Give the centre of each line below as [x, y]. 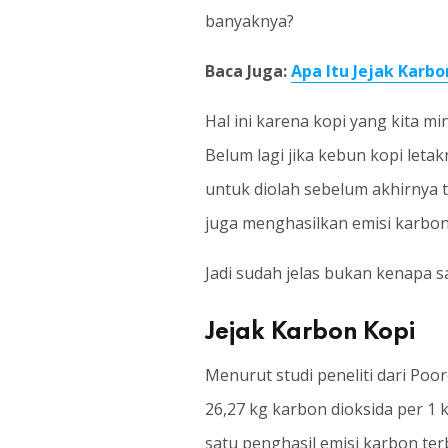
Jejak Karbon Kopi [309, 327]
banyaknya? [249, 21]
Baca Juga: [247, 71]
